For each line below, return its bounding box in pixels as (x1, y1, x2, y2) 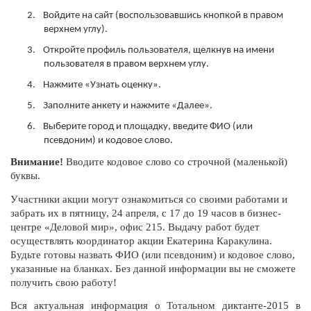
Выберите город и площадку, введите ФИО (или (42, 121, 253, 133)
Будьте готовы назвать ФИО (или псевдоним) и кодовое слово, (10, 249, 295, 260)
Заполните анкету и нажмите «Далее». (42, 101, 212, 112)
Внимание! (10, 156, 63, 168)
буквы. (10, 170, 40, 182)
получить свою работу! (10, 276, 117, 288)
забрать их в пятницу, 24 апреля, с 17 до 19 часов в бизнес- (10, 207, 281, 219)
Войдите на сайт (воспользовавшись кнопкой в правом (42, 10, 283, 22)
